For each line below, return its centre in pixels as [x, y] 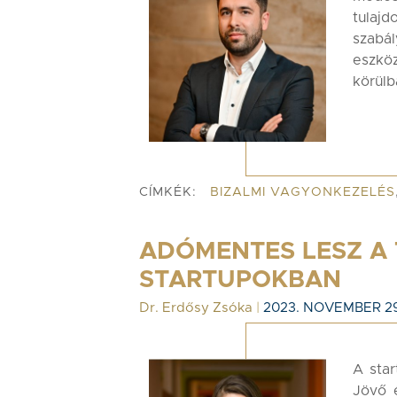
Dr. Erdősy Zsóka [196, 308]
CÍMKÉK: [168, 192]
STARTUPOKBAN [240, 280]
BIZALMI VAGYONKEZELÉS [303, 192]
